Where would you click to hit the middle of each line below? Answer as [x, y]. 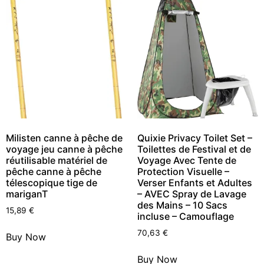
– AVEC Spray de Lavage [192, 194]
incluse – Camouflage [185, 216]
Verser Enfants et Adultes [194, 182]
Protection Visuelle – [183, 171]
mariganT [27, 194]
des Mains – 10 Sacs [182, 205]
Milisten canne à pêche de [64, 138]
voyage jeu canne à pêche [64, 149]
